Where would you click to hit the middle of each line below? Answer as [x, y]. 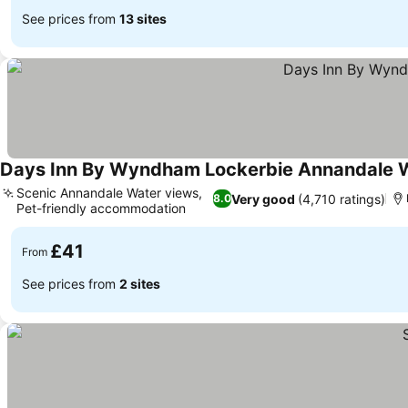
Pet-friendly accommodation [101, 208]
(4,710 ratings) [342, 199]
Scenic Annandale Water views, [109, 193]
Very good [264, 199]
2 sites [140, 283]
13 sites [143, 18]
